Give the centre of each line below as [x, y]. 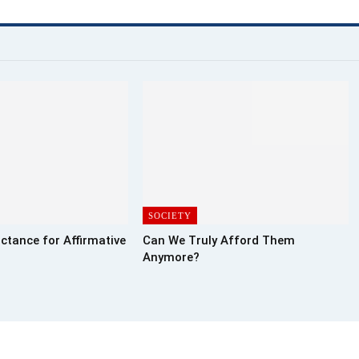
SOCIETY [170, 216]
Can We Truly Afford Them [219, 241]
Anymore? [171, 258]
